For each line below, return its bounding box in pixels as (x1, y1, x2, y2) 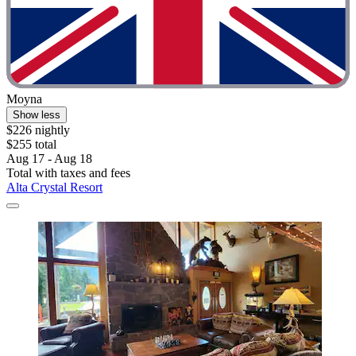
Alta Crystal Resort (6, 180, 103, 195)
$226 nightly (6, 123, 70, 137)
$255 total (6, 137, 56, 152)
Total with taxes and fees (6, 166, 130, 180)
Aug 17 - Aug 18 (6, 152, 92, 166)
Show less (13, 109, 60, 122)
